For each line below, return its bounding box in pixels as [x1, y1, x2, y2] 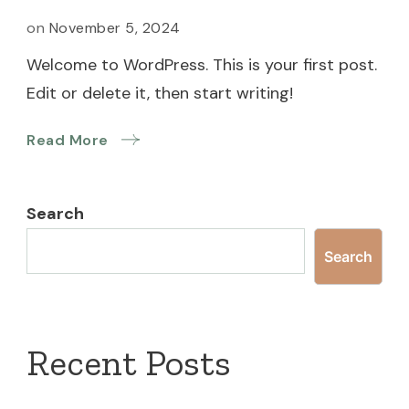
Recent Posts [26, 341, 231, 384]
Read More [26, 131, 109, 150]
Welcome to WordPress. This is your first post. [26, 54, 377, 76]
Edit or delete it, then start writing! [26, 82, 293, 104]
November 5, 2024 [48, 18, 181, 37]
